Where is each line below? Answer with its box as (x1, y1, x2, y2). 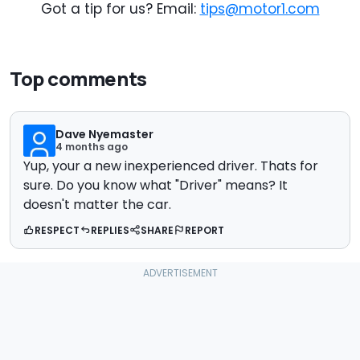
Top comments (10, 65, 147, 92)
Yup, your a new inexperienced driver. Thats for (23, 157, 318, 176)
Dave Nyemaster (55, 126, 153, 143)
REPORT (185, 223, 224, 238)
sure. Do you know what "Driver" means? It (23, 176, 288, 195)
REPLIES (91, 223, 129, 238)
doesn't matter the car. (23, 195, 171, 215)
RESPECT (35, 223, 80, 238)
